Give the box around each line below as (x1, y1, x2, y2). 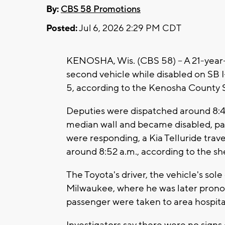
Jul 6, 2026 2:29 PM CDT (77, 22, 181, 34)
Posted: (46, 22, 77, 34)
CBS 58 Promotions (61, 3, 141, 15)
